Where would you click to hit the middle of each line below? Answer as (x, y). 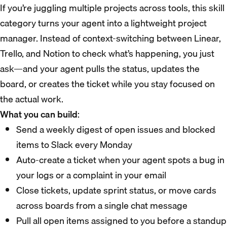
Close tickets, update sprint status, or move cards (116, 191)
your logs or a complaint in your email (91, 175)
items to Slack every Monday (74, 145)
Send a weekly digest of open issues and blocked (116, 130)
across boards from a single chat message (102, 206)
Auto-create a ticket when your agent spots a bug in (120, 160)
